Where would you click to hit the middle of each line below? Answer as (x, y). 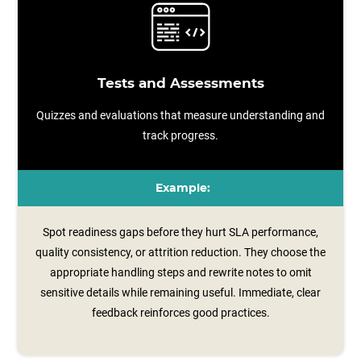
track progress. (180, 135)
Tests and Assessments (180, 84)
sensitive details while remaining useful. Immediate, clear (180, 293)
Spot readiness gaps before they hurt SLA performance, (180, 232)
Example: (183, 189)
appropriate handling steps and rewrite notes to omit (180, 272)
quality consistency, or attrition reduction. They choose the (180, 252)
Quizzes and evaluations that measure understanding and (180, 115)
